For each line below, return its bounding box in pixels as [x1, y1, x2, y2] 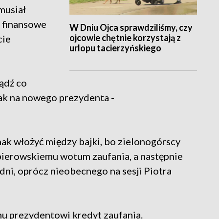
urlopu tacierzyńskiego [69, 43, 161, 54]
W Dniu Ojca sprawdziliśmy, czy [69, 22, 193, 33]
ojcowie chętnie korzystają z [69, 32, 181, 44]
